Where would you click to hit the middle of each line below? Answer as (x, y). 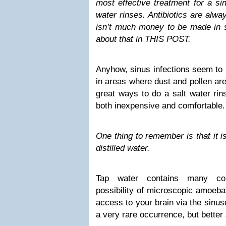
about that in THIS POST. (143, 39)
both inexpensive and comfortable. (160, 106)
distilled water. (123, 148)
